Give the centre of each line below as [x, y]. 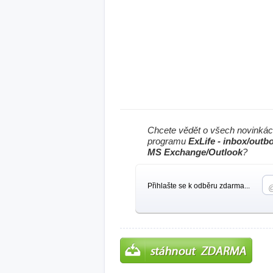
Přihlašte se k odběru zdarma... [199, 186]
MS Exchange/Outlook [195, 152]
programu [168, 141]
